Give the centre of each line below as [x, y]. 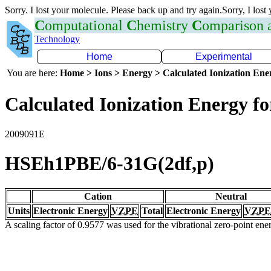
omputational [86, 25]
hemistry [164, 25]
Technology [57, 39]
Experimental [224, 57]
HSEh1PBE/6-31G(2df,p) [109, 164]
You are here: [33, 73]
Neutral [231, 196]
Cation [98, 196]
